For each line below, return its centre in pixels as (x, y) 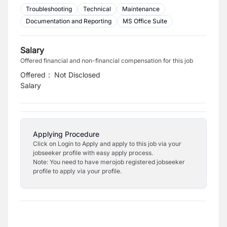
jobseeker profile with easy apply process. (93, 153)
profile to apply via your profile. (77, 171)
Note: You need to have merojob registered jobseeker (109, 162)
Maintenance (141, 9)
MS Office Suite (145, 21)
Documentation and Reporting (69, 21)
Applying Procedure (66, 134)
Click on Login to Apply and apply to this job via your (107, 144)
